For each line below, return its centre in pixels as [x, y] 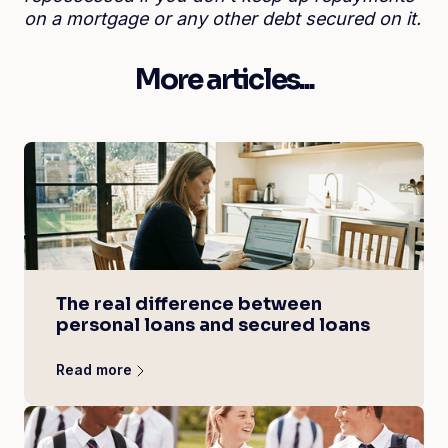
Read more [94, 369]
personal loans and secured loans [213, 324]
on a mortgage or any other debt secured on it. [222, 18]
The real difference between [189, 303]
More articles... [224, 79]
